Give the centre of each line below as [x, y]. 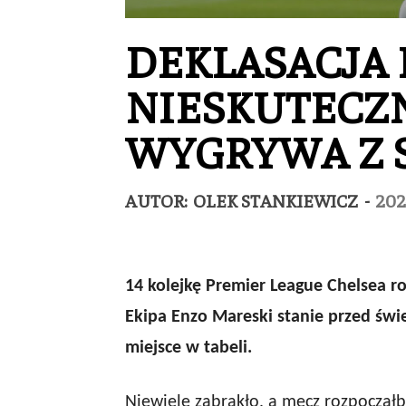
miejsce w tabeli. [188, 348]
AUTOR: [158, 200]
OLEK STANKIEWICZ [275, 200]
